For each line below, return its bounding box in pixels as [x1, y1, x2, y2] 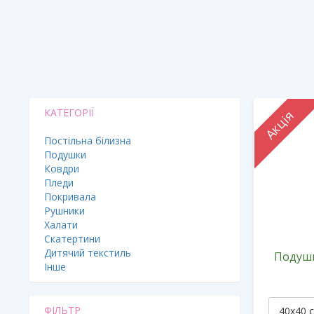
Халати [44, 218, 78, 231]
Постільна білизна [44, 134, 131, 147]
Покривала [44, 190, 96, 203]
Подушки [44, 148, 86, 161]
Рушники [44, 204, 85, 217]
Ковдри [44, 162, 79, 175]
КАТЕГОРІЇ [44, 106, 94, 119]
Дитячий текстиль [44, 246, 131, 259]
